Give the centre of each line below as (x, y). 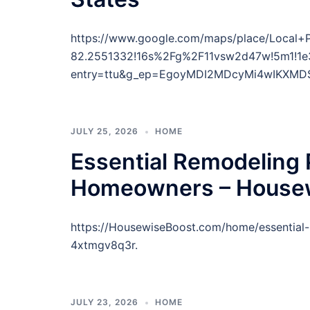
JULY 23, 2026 (104, 302)
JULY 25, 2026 (104, 131)
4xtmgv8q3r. (104, 245)
